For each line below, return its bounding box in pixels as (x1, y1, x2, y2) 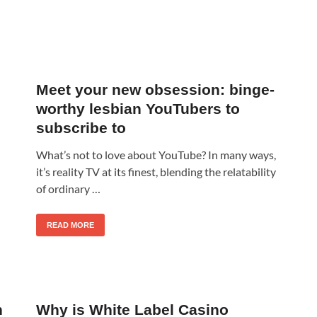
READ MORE (47, 220, 94, 229)
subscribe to (36, 119, 126, 136)
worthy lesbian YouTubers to (36, 100, 240, 117)
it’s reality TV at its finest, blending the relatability (36, 164, 276, 178)
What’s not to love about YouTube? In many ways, (36, 147, 276, 161)
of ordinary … (36, 181, 100, 195)
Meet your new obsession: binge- (36, 81, 275, 98)
